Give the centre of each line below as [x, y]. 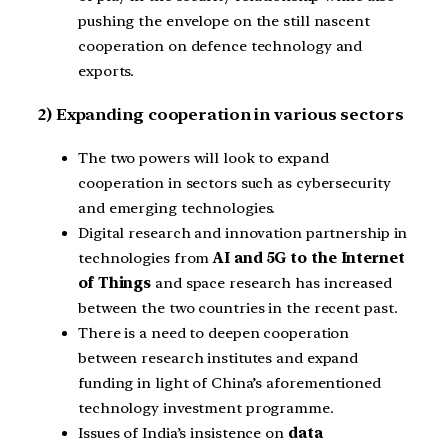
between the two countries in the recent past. [238, 307]
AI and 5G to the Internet [309, 257]
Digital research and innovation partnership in [243, 232]
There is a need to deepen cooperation [214, 332]
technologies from [146, 257]
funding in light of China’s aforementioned [229, 382]
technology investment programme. [206, 407]
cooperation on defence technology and [220, 46]
